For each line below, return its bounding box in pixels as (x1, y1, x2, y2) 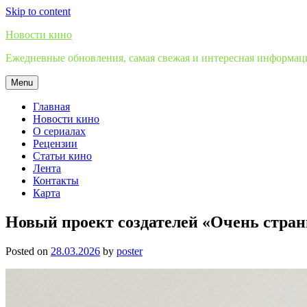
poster (116, 245, 143, 257)
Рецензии (33, 138, 77, 149)
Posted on (5, 245, 51, 257)
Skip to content (5, 5, 71, 17)
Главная (33, 101, 70, 112)
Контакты (33, 175, 79, 186)
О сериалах (33, 125, 86, 137)
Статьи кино (33, 150, 92, 162)
